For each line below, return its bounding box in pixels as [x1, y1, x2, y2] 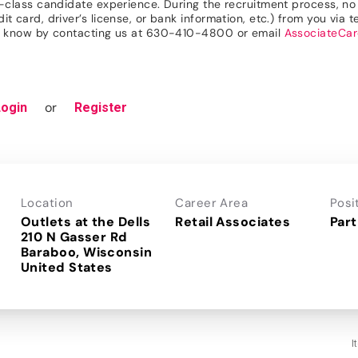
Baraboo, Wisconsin [21, 243, 153, 261]
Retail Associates [175, 213, 290, 230]
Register [74, 99, 128, 115]
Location [21, 194, 74, 211]
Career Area [175, 194, 249, 211]
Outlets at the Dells [21, 213, 150, 230]
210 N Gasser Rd [21, 228, 128, 245]
